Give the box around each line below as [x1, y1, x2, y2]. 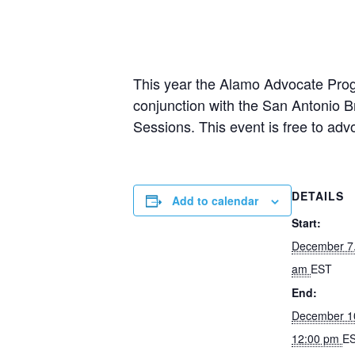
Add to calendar [172, 193, 258, 208]
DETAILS [292, 188, 344, 204]
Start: [292, 215, 321, 231]
